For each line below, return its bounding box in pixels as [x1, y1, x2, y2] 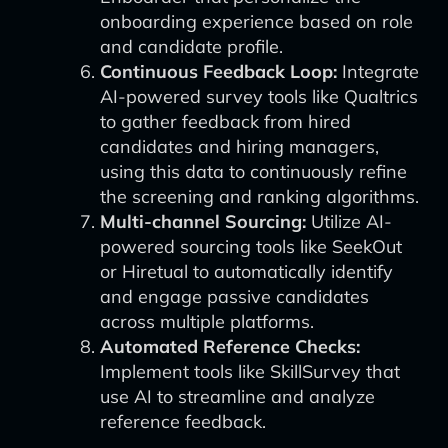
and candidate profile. [100, 35, 283, 58]
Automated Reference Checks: [100, 335, 360, 358]
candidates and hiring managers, [100, 135, 379, 158]
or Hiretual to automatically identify [100, 260, 393, 283]
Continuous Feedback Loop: [100, 60, 337, 83]
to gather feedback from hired [100, 110, 351, 133]
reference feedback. [100, 410, 266, 433]
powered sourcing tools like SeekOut [100, 235, 402, 258]
